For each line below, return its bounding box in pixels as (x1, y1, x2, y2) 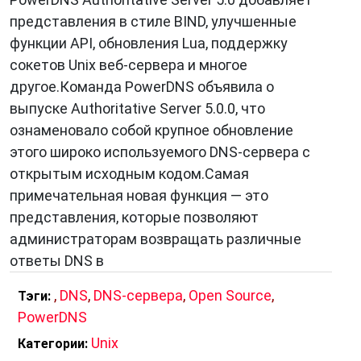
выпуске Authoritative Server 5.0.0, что (10, 100, 265, 117)
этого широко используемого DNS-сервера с (10, 143, 310, 160)
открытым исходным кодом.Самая (10, 165, 249, 182)
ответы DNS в (10, 252, 104, 269)
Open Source (189, 287, 272, 304)
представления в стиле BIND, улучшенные (10, 13, 297, 30)
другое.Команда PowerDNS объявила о (10, 78, 274, 95)
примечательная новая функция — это (10, 187, 268, 204)
